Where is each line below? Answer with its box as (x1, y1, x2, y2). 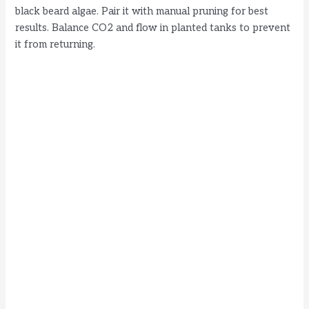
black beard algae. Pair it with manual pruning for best (15, 6, 269, 18)
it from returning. (15, 39, 96, 51)
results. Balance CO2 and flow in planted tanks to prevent (15, 22, 291, 34)
